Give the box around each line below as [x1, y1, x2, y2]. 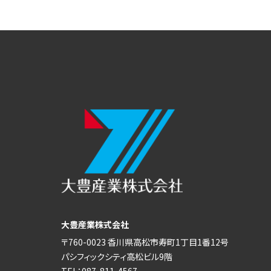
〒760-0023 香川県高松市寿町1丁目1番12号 [60, 236, 229, 249]
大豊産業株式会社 [60, 218, 129, 231]
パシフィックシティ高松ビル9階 [60, 250, 172, 263]
